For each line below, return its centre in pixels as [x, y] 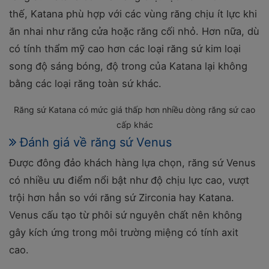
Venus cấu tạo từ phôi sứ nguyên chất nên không [125, 215]
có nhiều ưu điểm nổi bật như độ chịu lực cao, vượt [129, 180]
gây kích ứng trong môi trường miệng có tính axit [124, 232]
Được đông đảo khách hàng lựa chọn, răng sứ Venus [132, 162]
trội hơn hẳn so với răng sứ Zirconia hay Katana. [122, 197]
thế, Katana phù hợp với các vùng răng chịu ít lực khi [133, 14]
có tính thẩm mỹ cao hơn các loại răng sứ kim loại [125, 48]
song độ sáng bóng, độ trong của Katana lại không [128, 66]
